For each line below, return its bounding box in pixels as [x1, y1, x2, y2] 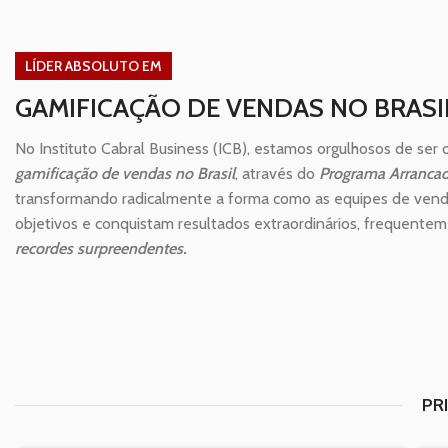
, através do [235, 164, 319, 184]
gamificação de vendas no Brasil [15, 164, 235, 184]
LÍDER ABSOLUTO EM [25, 57, 162, 76]
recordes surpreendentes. [15, 239, 186, 259]
